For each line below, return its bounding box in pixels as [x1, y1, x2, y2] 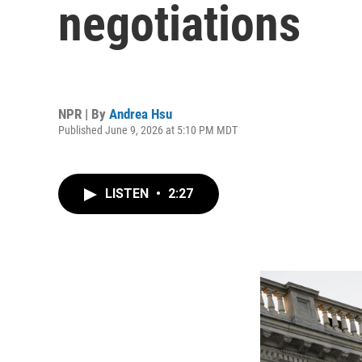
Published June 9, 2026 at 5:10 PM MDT [58, 123, 238, 137]
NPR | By [58, 105, 109, 122]
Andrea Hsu [109, 105, 172, 122]
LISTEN [105, 186, 152, 201]
